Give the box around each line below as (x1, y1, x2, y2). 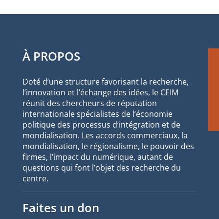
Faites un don (22, 199, 99, 216)
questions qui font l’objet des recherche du (22, 162, 181, 173)
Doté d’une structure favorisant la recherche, (22, 76, 189, 87)
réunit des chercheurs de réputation (22, 97, 157, 109)
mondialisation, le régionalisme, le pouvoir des (22, 140, 194, 152)
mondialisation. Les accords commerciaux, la (22, 130, 188, 141)
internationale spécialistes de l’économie (22, 108, 173, 119)
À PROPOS (22, 47, 80, 64)
